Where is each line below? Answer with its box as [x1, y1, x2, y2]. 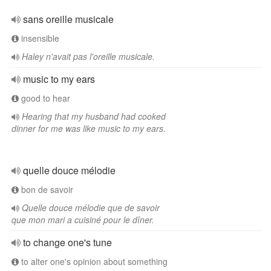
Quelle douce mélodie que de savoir [22, 201, 160, 214]
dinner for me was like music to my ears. [11, 122, 166, 134]
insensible [19, 32, 59, 44]
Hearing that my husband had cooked [22, 110, 166, 122]
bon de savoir [19, 183, 73, 195]
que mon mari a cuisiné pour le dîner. [11, 214, 154, 226]
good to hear [19, 92, 70, 104]
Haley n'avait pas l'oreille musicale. [22, 50, 155, 62]
